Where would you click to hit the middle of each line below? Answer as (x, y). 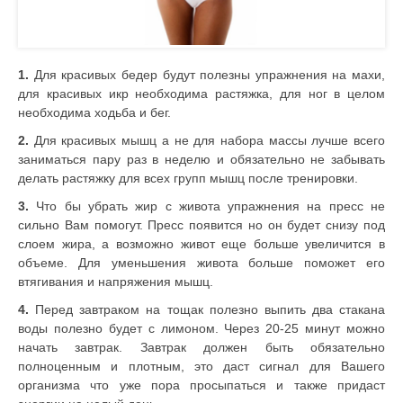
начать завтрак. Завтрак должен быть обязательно (201, 348)
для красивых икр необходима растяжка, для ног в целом (201, 94)
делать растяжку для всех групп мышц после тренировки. (188, 179)
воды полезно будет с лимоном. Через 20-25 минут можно (201, 329)
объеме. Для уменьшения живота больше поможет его (201, 263)
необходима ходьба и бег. (94, 113)
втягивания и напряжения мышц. (116, 282)
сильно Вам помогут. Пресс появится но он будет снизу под (201, 225)
